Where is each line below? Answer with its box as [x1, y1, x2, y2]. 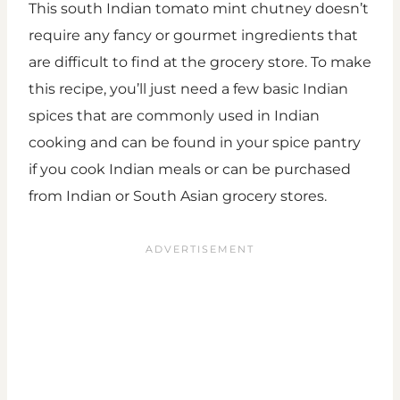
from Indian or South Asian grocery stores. [29, 187, 330, 204]
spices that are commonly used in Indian [29, 106, 320, 124]
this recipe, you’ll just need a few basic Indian [29, 79, 348, 97]
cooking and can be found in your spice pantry [29, 133, 361, 151]
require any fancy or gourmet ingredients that [29, 26, 358, 44]
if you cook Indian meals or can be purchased [29, 160, 351, 178]
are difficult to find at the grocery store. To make [29, 53, 371, 71]
